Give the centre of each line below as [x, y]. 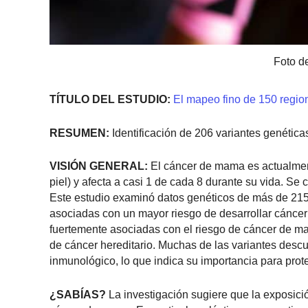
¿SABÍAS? [78, 295]
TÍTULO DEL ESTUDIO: [110, 100]
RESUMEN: [79, 133]
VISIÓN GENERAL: [99, 166]
